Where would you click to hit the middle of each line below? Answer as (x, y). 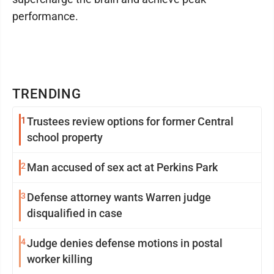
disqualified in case (75, 213)
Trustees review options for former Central (67, 122)
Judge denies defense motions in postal (125, 243)
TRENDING (47, 94)
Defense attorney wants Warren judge (70, 198)
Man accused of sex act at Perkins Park (122, 168)
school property (65, 138)
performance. (45, 17)
